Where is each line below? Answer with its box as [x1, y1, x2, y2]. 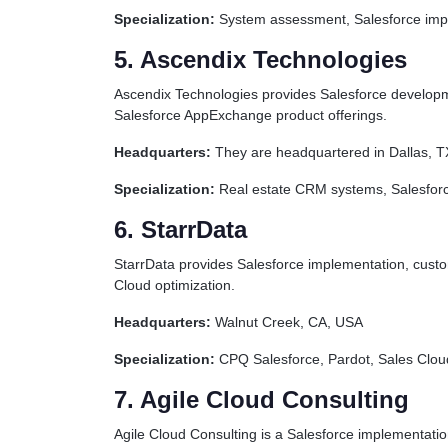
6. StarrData [114, 216, 247, 243]
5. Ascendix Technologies [114, 46, 407, 73]
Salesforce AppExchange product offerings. [114, 107, 387, 123]
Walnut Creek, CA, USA [211, 314, 363, 330]
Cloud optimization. [114, 277, 235, 293]
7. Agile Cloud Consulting [114, 386, 409, 413]
